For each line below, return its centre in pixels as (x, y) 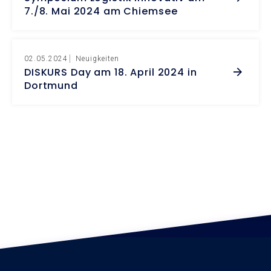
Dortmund (51, 85)
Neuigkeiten (97, 58)
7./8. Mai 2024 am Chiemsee (101, 11)
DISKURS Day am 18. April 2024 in (111, 72)
